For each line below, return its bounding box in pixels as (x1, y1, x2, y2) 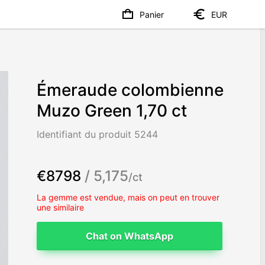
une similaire (37, 202, 85, 212)
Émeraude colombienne (37, 80, 224, 101)
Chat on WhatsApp (86, 230, 174, 242)
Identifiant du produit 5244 (37, 128, 159, 141)
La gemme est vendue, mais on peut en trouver (37, 192, 220, 202)
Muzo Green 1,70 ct (37, 101, 188, 121)
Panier (140, 9, 164, 20)
